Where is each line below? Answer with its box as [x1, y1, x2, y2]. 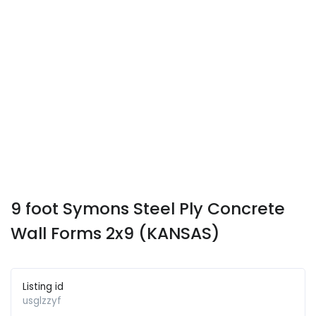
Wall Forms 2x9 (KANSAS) [11, 221, 220, 245]
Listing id [23, 280, 63, 294]
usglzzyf [23, 294, 61, 308]
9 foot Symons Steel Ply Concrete [11, 197, 285, 221]
